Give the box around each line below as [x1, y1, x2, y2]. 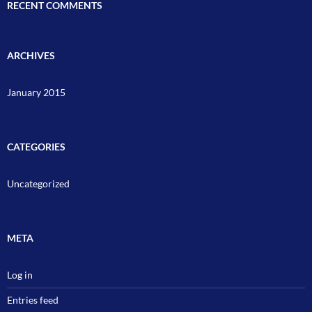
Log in [7, 268, 33, 281]
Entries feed [7, 293, 58, 306]
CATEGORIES [7, 140, 65, 153]
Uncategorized [7, 177, 70, 189]
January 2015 [7, 86, 65, 98]
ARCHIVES [7, 49, 55, 61]
